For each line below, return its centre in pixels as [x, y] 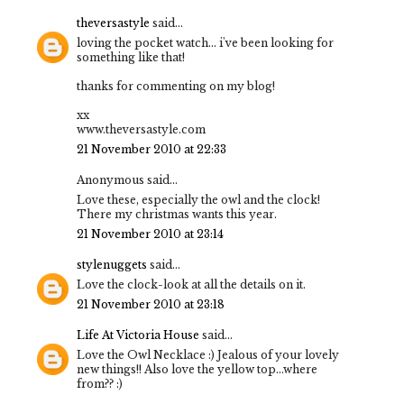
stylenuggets [112, 264]
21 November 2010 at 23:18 [151, 304]
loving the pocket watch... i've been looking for [205, 42]
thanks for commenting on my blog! [176, 86]
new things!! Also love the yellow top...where [197, 369]
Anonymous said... [127, 179]
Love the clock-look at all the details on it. [191, 284]
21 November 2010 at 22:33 [151, 149]
